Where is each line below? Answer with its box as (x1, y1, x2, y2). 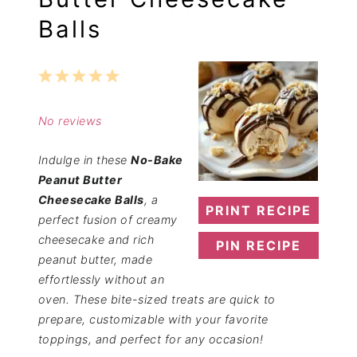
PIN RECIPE (216, 237, 302, 253)
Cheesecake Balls (37, 192, 144, 206)
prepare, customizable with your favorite (37, 312, 269, 326)
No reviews (37, 113, 102, 127)
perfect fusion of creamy (37, 212, 178, 226)
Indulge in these (37, 152, 131, 167)
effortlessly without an (37, 272, 165, 286)
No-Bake (131, 152, 183, 167)
